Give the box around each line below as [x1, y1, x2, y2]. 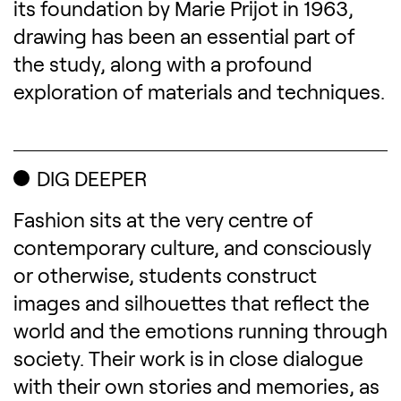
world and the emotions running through [13, 317, 388, 343]
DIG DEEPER [37, 165, 148, 191]
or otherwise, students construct [13, 261, 317, 287]
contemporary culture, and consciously [13, 234, 371, 260]
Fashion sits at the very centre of [13, 206, 313, 232]
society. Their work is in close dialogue [13, 345, 363, 371]
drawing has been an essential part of [13, 22, 355, 48]
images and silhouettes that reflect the [13, 289, 370, 315]
